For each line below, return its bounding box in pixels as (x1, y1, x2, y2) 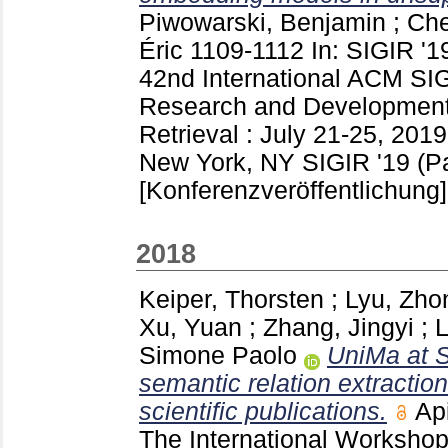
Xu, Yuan (139, 314, 242, 342)
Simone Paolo (139, 342, 297, 370)
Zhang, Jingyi (263, 314, 414, 342)
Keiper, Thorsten (139, 286, 324, 314)
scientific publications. (139, 398, 387, 426)
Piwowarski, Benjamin (139, 8, 386, 36)
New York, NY (139, 148, 302, 176)
